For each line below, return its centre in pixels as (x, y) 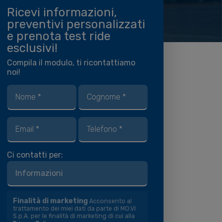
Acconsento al (111, 201)
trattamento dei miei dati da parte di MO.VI (74, 209)
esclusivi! (32, 48)
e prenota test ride (59, 36)
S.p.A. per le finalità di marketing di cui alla (74, 216)
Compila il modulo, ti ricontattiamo (71, 63)
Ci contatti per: (35, 155)
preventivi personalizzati (76, 24)
